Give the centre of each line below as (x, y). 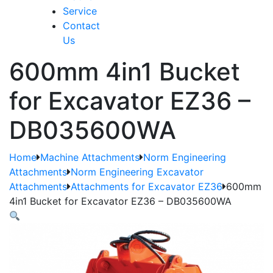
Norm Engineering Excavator (137, 172)
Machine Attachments (90, 157)
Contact (81, 25)
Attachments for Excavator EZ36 (147, 186)
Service (80, 11)
